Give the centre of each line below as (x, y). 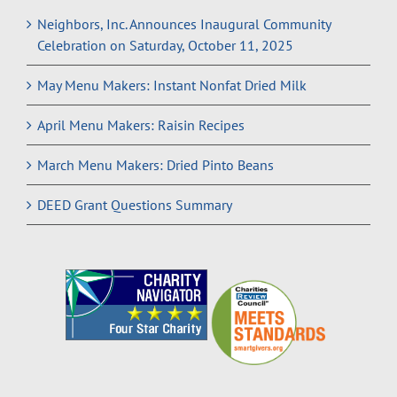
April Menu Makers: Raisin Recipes (141, 125)
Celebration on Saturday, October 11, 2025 (165, 45)
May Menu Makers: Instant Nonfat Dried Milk (172, 85)
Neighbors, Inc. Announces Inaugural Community (184, 23)
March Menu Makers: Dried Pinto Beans (156, 164)
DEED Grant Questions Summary (135, 204)
